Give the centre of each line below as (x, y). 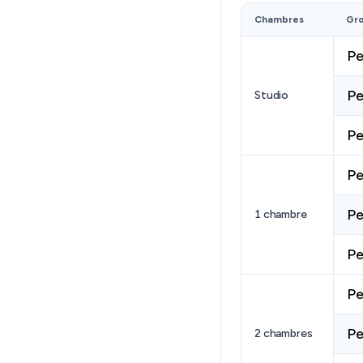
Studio (272, 95)
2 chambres (284, 333)
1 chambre (281, 214)
